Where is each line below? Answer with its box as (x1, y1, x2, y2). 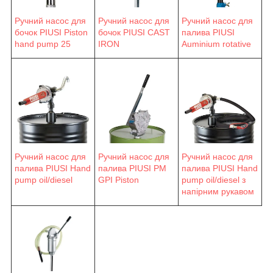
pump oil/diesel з (182, 174, 246, 185)
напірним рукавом (182, 186, 254, 196)
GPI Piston (98, 174, 139, 185)
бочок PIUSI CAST (98, 27, 170, 37)
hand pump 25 (15, 38, 71, 49)
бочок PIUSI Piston (15, 27, 88, 37)
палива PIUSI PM (98, 163, 166, 173)
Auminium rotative (182, 38, 251, 49)
